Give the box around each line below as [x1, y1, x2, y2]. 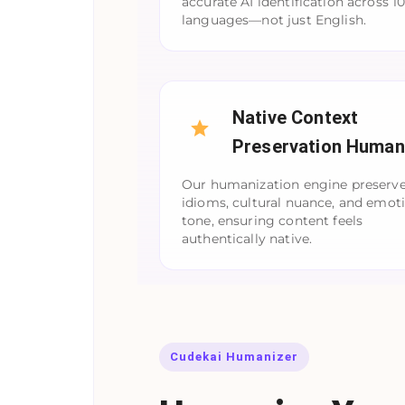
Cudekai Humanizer [170, 350, 298, 364]
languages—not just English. [182, 11, 367, 28]
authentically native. [182, 230, 313, 247]
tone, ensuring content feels [182, 212, 363, 229]
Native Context [232, 106, 359, 128]
